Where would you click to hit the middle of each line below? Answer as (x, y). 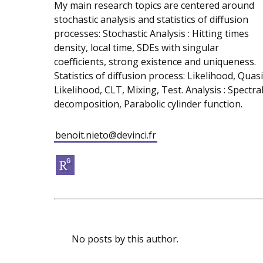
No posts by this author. (125, 239)
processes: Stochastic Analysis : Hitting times (151, 34)
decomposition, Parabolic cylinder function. (148, 104)
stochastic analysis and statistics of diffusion (151, 20)
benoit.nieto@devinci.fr (106, 135)
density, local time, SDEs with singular (136, 48)
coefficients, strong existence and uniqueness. (155, 62)
